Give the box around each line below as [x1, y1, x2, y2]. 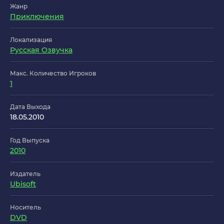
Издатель [10, 170, 40, 178]
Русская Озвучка [10, 45, 72, 55]
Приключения [10, 12, 64, 21]
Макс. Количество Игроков [10, 69, 96, 77]
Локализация [10, 36, 52, 44]
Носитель [10, 203, 41, 211]
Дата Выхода [10, 103, 50, 111]
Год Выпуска [10, 136, 49, 144]
